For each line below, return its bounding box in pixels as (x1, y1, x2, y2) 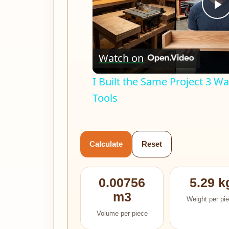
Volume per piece (96, 209, 148, 217)
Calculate (89, 139, 123, 148)
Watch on (99, 51, 144, 65)
